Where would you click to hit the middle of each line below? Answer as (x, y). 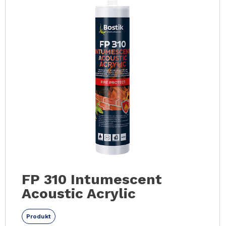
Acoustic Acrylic (79, 193)
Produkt (39, 216)
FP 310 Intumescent (92, 179)
